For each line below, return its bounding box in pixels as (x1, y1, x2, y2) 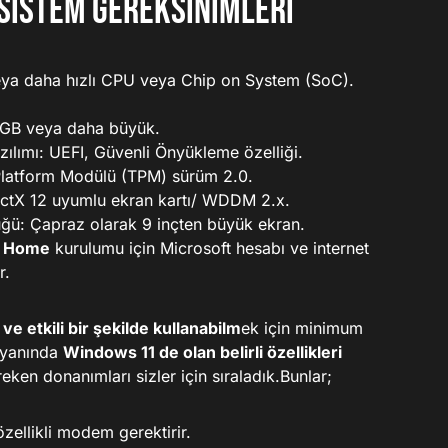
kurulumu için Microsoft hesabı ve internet (50, 238, 369, 258)
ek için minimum (241, 318, 363, 338)
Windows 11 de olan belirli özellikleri (63, 342, 342, 362)
